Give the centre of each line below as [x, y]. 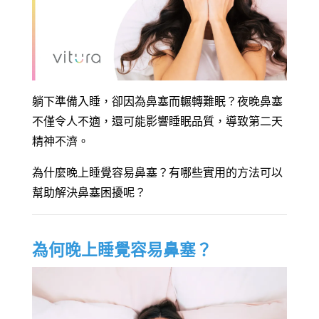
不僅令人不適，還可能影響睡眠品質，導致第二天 [157, 122]
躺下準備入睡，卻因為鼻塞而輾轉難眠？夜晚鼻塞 [157, 102]
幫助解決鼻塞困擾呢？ [89, 193]
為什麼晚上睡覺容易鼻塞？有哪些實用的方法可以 [157, 173]
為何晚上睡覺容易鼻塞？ [122, 251]
